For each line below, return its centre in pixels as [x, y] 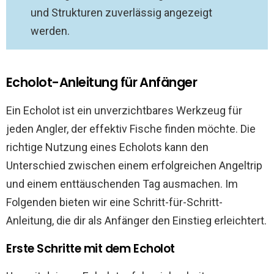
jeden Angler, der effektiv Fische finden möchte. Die [131, 129]
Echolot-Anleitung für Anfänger [102, 82]
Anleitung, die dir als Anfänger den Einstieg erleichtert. [136, 220]
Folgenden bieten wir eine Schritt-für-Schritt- [114, 202]
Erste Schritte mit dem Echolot [91, 249]
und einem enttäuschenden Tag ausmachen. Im [122, 184]
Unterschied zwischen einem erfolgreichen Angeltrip [134, 165]
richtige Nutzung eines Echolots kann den [107, 147]
